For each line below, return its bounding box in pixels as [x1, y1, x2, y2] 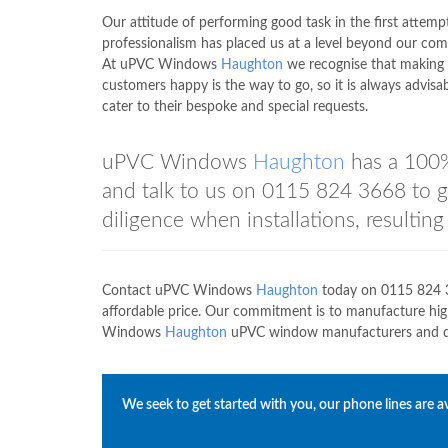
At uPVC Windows [102, 58, 221, 72]
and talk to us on [102, 181, 262, 202]
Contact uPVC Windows [102, 284, 256, 298]
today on [318, 284, 381, 298]
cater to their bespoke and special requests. [102, 100, 368, 114]
